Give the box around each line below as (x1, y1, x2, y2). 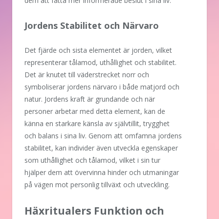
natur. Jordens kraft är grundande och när (24, 94, 155, 104)
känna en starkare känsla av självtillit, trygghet (24, 118, 170, 128)
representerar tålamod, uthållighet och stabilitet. (24, 57, 176, 67)
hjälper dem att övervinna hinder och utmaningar (24, 167, 179, 177)
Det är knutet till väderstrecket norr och (24, 69, 149, 79)
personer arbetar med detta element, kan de (24, 106, 165, 116)
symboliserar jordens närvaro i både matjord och (24, 82, 179, 91)
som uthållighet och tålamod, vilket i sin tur (24, 155, 160, 165)
